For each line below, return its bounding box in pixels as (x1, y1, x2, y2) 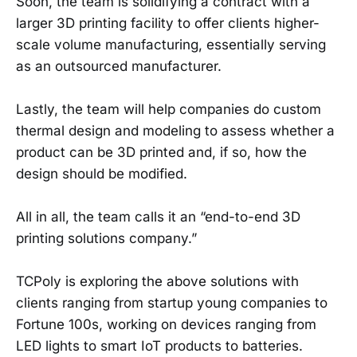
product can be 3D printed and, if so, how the (16, 143, 307, 160)
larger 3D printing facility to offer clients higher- (16, 14, 320, 31)
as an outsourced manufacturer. (16, 57, 222, 74)
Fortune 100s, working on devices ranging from (16, 316, 316, 333)
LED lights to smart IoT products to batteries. (16, 338, 303, 355)
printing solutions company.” (16, 229, 197, 246)
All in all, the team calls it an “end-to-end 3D (16, 208, 300, 225)
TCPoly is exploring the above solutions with (16, 273, 299, 290)
